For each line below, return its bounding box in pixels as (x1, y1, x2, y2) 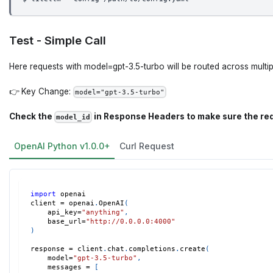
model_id (56, 113, 90, 122)
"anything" (81, 208, 124, 217)
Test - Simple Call (9, 33, 106, 48)
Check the (9, 111, 54, 121)
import (30, 190, 56, 199)
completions (128, 245, 175, 253)
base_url (30, 218, 82, 226)
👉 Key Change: (9, 87, 73, 97)
